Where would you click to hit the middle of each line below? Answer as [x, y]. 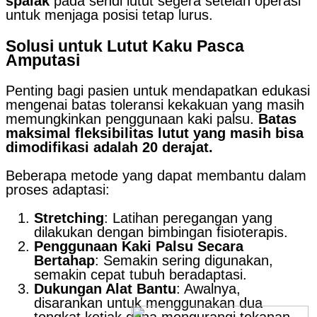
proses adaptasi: [58, 190]
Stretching [69, 218]
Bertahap [64, 261]
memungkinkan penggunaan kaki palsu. [132, 119]
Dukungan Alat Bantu [105, 289]
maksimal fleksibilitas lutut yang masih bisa [155, 133]
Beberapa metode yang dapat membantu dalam [156, 176]
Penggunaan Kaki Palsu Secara [139, 247]
